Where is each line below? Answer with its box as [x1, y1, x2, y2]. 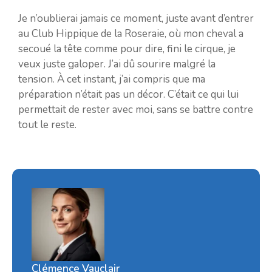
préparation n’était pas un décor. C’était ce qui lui [18, 87, 239, 101]
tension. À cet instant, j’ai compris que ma [18, 72, 205, 86]
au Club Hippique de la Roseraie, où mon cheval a [18, 26, 243, 41]
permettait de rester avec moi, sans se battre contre [18, 102, 253, 117]
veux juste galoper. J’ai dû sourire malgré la [18, 56, 216, 71]
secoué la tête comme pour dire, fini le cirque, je [18, 41, 236, 56]
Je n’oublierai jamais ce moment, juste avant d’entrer [18, 11, 254, 25]
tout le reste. [18, 117, 76, 132]
